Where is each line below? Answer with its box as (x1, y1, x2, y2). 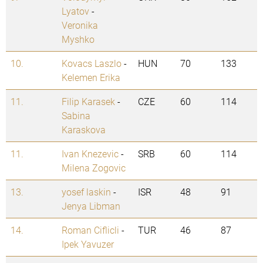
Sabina (62, 109, 90, 122)
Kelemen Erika (62, 71, 120, 84)
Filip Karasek (62, 95, 115, 108)
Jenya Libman (62, 200, 120, 213)
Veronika (62, 19, 98, 32)
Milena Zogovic (62, 161, 126, 174)
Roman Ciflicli (62, 224, 119, 237)
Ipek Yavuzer (62, 238, 114, 251)
